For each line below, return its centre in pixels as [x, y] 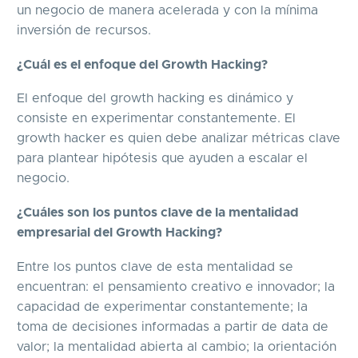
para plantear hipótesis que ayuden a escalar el [162, 159]
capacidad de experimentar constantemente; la [162, 306]
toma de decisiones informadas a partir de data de [173, 326]
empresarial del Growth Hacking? [119, 233]
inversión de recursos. [84, 31]
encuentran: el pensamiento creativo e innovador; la [176, 286]
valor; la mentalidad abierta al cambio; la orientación [177, 346]
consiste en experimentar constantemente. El [156, 119]
